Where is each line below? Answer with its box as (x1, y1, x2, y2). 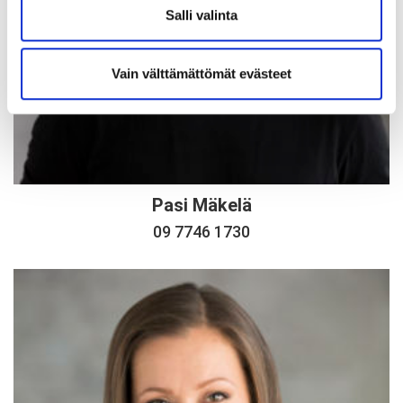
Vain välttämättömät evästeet (112, 66, 291, 82)
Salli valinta (166, 6, 237, 22)
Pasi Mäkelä (151, 194, 252, 216)
